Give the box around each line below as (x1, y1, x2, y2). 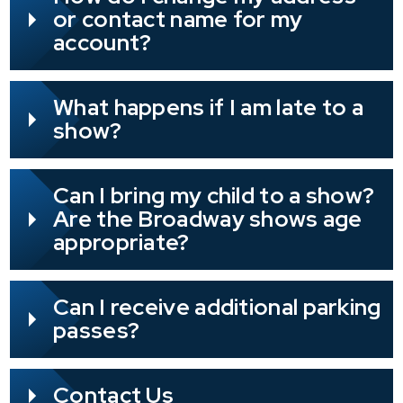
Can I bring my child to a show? (53, 181, 375, 211)
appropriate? (53, 228, 190, 258)
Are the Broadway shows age (53, 204, 363, 235)
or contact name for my (53, 4, 303, 35)
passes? (53, 316, 140, 346)
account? (53, 28, 152, 58)
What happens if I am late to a (53, 93, 363, 123)
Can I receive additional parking (53, 292, 381, 323)
